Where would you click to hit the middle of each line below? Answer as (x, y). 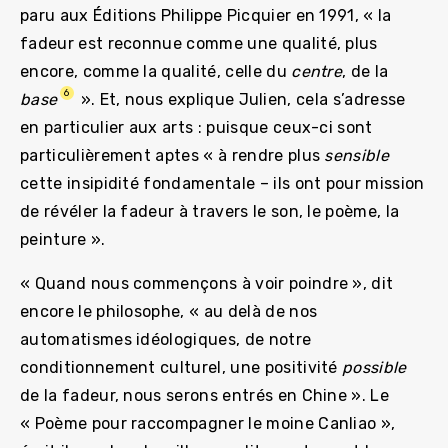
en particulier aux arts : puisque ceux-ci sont (196, 127)
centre (317, 71)
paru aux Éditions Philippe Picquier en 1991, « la (206, 15)
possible (374, 367)
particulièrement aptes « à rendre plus (172, 155)
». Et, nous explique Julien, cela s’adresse (241, 99)
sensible (357, 155)
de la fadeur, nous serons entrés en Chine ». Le (205, 395)
